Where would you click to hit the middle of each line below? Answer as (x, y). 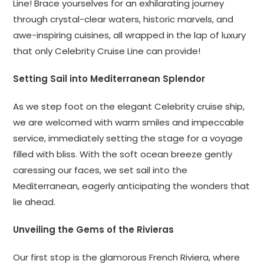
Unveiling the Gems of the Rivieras (94, 229)
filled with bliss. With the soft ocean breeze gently (123, 154)
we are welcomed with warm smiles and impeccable (129, 122)
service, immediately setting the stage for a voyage (128, 138)
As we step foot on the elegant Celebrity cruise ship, (129, 106)
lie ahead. (34, 202)
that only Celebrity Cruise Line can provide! (107, 51)
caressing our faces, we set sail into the (100, 170)
